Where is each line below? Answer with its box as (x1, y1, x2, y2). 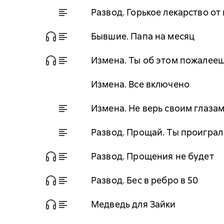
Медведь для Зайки (91, 198, 176, 210)
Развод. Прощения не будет (91, 150, 214, 162)
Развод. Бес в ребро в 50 (91, 174, 198, 186)
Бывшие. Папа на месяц (91, 30, 195, 42)
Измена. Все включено (91, 78, 189, 90)
